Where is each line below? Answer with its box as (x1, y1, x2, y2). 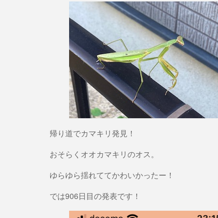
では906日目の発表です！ (50, 190, 141, 201)
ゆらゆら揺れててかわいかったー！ (50, 169, 174, 181)
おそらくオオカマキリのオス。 (50, 148, 159, 160)
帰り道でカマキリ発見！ (50, 127, 135, 139)
